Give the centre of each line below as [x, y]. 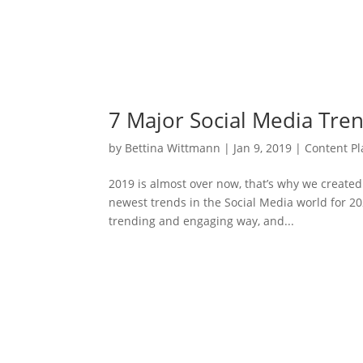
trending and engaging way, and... [202, 220]
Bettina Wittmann [173, 147]
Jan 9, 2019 [263, 147]
